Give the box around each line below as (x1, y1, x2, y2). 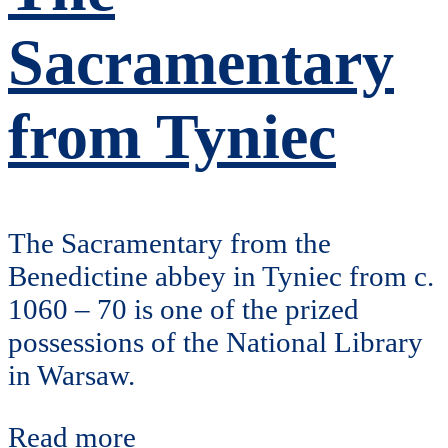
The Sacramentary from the (8, 227, 331, 260)
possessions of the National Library (8, 326, 423, 359)
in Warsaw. (8, 359, 135, 392)
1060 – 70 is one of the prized (8, 293, 359, 326)
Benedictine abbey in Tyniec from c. (8, 260, 434, 293)
